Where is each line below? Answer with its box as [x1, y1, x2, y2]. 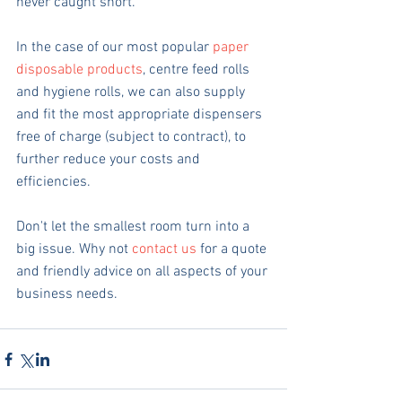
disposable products [16, 61, 143, 80]
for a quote [197, 240, 270, 259]
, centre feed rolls [143, 61, 253, 80]
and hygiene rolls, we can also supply [16, 83, 249, 102]
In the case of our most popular [16, 39, 213, 57]
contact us [132, 240, 197, 259]
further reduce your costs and [16, 151, 204, 170]
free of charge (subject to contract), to [16, 128, 249, 147]
